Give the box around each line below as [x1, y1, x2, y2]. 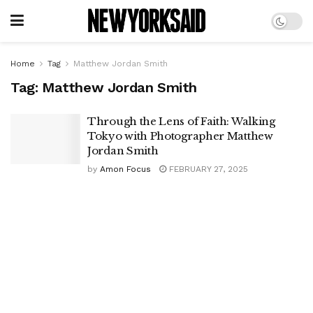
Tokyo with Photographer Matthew [87, 129, 273, 143]
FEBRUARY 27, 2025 [166, 164, 248, 174]
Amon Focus [100, 164, 151, 174]
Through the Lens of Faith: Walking [87, 115, 275, 128]
